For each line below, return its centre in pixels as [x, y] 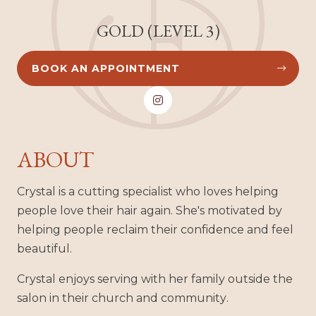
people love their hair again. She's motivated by [150, 211]
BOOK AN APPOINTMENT [106, 69]
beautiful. [44, 249]
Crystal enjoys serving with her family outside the [155, 279]
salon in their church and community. [123, 298]
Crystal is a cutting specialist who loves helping [148, 192]
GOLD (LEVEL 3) [158, 31]
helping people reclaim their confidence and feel [155, 230]
